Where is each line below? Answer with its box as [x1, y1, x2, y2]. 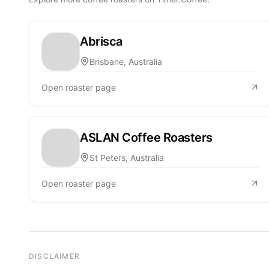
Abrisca [80, 34, 122, 49]
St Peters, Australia [89, 152, 164, 163]
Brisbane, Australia [89, 56, 162, 67]
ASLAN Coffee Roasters [80, 130, 213, 145]
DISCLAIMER [29, 251, 80, 261]
